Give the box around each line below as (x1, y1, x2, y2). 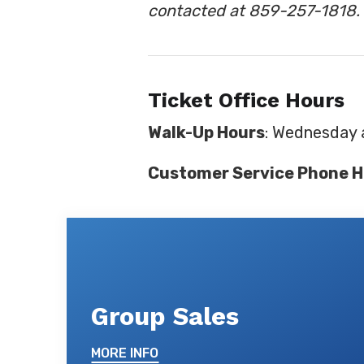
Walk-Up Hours (148, 123, 265, 142)
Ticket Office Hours (148, 89, 344, 112)
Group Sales (91, 301, 239, 331)
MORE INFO (91, 345, 158, 361)
